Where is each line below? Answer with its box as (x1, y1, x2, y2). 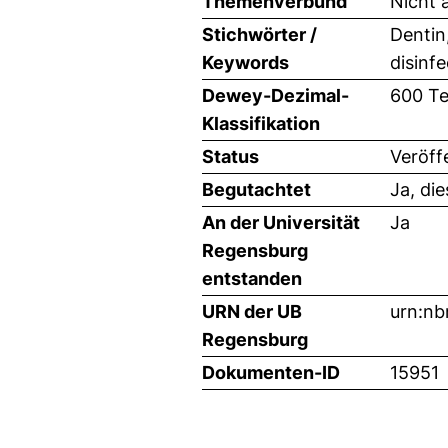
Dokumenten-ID (202, 361, 340, 383)
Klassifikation (202, 112, 320, 134)
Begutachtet (202, 178, 311, 200)
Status (202, 145, 259, 167)
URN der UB (202, 300, 302, 322)
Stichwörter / (202, 23, 317, 45)
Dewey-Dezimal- (202, 84, 349, 106)
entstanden (202, 267, 302, 289)
